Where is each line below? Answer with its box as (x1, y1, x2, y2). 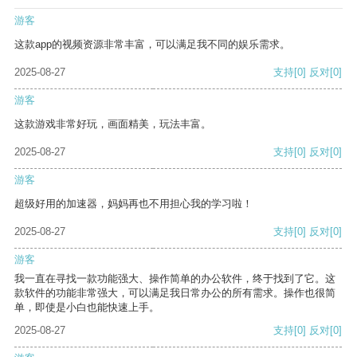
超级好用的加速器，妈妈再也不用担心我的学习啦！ (14, 198, 253, 210)
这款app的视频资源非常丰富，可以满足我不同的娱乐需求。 (14, 38, 290, 51)
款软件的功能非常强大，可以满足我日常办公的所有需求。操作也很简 (14, 287, 335, 300)
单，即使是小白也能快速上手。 (14, 301, 159, 314)
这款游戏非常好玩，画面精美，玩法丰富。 (14, 118, 211, 131)
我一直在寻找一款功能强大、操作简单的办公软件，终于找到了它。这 (14, 273, 335, 285)
